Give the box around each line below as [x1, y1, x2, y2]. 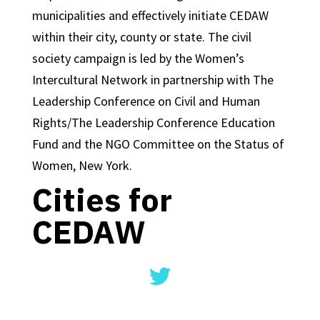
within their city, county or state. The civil [31, 29, 251, 45]
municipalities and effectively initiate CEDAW [31, 7, 269, 24]
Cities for [31, 179, 172, 220]
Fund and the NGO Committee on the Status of [31, 136, 284, 152]
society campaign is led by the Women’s [31, 50, 244, 66]
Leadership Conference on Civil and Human [31, 93, 260, 109]
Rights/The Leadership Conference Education [31, 114, 275, 131]
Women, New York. [31, 157, 132, 174]
